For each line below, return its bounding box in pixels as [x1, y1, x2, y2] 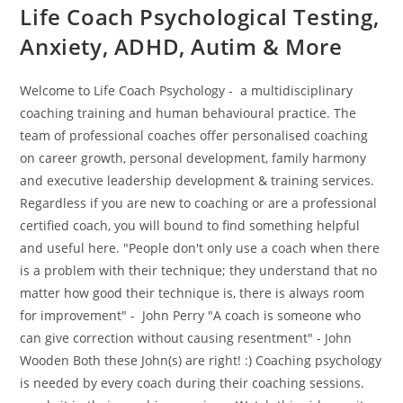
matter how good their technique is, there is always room [20, 284, 365, 301]
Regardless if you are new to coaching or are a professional [20, 194, 378, 211]
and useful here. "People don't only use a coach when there [20, 239, 381, 256]
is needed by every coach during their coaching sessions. [20, 374, 369, 391]
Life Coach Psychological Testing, [20, 2, 380, 31]
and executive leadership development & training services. [20, 172, 375, 189]
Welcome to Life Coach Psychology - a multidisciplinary [20, 82, 354, 99]
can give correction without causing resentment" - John [20, 329, 353, 346]
